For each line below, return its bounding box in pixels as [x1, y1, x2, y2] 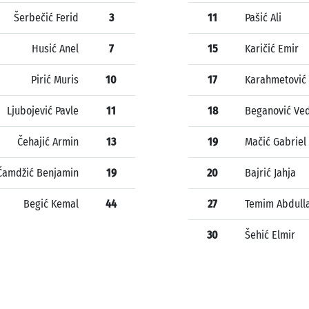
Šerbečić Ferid [14, 11, 79, 25]
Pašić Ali [245, 11, 281, 25]
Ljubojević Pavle [7, 104, 79, 118]
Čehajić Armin [17, 135, 79, 149]
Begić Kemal [23, 197, 79, 211]
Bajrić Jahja [245, 166, 296, 180]
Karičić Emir [245, 42, 299, 56]
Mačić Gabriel [245, 135, 306, 149]
